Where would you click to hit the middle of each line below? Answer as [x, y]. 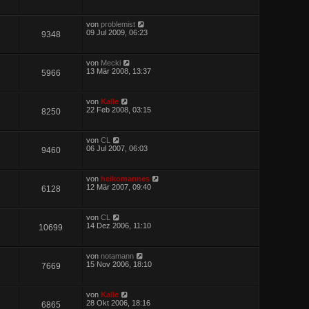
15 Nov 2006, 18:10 [119, 264]
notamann [118, 256]
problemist [118, 24]
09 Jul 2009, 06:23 [117, 32]
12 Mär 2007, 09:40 [119, 187]
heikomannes [126, 178]
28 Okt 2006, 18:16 [119, 302]
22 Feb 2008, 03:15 [119, 109]
